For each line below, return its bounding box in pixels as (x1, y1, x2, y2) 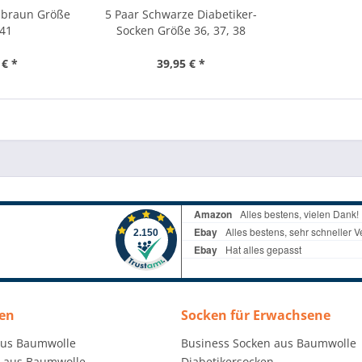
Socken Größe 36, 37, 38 (116, 23, 246, 38)
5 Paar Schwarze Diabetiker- (104, 6, 257, 22)
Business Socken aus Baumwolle (181, 335, 356, 351)
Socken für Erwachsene (181, 306, 330, 324)
